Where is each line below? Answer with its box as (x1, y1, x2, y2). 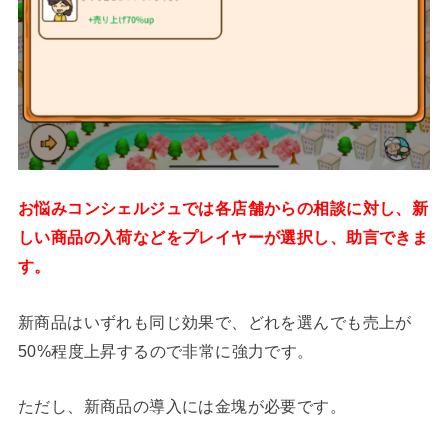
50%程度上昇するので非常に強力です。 (17, 341, 314, 360)
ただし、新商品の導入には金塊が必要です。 (17, 397, 347, 416)
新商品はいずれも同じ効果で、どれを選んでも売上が (17, 312, 412, 331)
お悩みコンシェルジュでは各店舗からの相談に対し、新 (17, 199, 429, 218)
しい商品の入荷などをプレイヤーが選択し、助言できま (17, 228, 429, 247)
